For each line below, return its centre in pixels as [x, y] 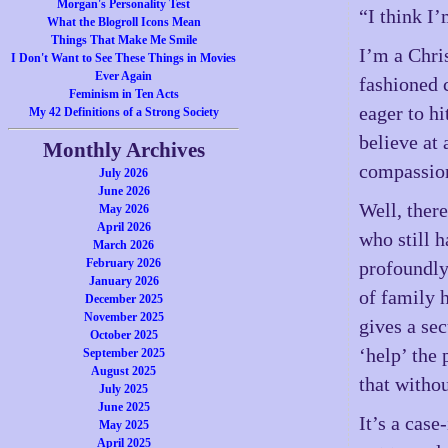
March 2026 [124, 245]
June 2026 [123, 191]
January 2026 [123, 281]
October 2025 [123, 335]
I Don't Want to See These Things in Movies [124, 58]
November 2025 [123, 317]
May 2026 [123, 209]
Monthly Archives [123, 150]
